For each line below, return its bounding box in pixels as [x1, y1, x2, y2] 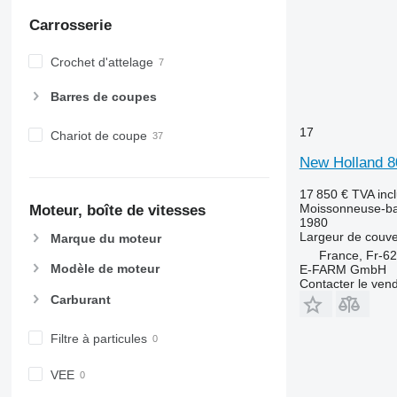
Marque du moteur [50, 231, 161, 246]
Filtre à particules [50, 331, 147, 346]
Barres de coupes [50, 89, 157, 104]
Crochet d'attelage [50, 54, 153, 69]
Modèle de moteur [50, 261, 160, 276]
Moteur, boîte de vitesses [28, 202, 206, 220]
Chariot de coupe [50, 128, 147, 143]
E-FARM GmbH [299, 261, 386, 276]
